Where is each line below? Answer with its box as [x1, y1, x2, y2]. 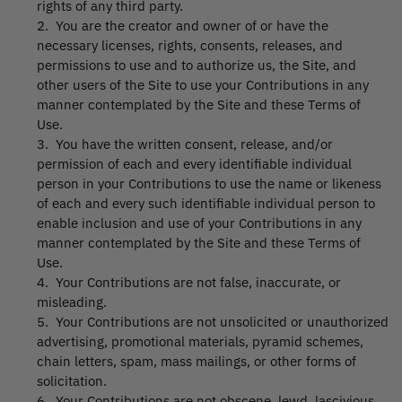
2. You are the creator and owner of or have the [37, 17, 328, 35]
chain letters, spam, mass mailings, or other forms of [37, 353, 356, 371]
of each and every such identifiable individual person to [37, 195, 375, 213]
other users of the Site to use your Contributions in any [37, 76, 369, 94]
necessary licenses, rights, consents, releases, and [37, 37, 343, 55]
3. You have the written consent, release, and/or [37, 135, 333, 153]
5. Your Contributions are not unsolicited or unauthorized [37, 313, 389, 331]
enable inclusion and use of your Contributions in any [37, 214, 362, 232]
